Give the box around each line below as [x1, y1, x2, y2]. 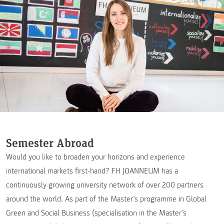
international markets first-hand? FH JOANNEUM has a [6, 166, 178, 176]
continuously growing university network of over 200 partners [6, 180, 203, 190]
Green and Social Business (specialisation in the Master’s [6, 208, 186, 218]
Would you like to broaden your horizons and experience [6, 152, 185, 162]
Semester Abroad [6, 134, 94, 150]
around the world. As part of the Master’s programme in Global [6, 194, 206, 204]
